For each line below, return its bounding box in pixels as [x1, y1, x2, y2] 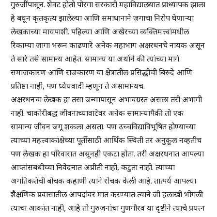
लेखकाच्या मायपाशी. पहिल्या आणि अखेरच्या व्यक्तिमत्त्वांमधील [11, 26, 189, 37]
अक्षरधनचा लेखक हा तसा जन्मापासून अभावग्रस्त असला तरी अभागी [11, 94, 202, 105]
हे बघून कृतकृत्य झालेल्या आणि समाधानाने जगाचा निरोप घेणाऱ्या [11, 13, 194, 24]
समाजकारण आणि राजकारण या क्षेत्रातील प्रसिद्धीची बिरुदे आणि [11, 67, 193, 78]
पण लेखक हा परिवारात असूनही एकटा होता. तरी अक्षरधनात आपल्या [11, 148, 204, 159]
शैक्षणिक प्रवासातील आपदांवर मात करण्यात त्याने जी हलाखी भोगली [11, 189, 203, 200]
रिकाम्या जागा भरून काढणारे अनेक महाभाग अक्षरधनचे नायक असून [11, 40, 205, 51]
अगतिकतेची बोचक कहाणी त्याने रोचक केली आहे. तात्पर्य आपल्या [11, 175, 197, 186]
